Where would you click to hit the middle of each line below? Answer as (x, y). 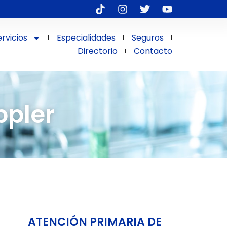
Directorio (98, 51)
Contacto (153, 51)
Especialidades (86, 37)
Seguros (148, 37)
